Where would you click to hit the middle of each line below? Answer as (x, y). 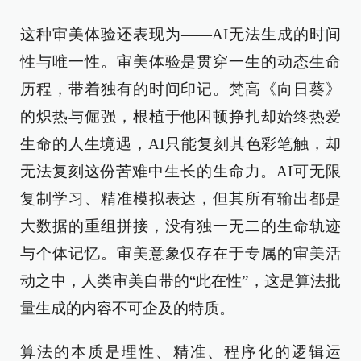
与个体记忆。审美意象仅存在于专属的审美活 (180, 253)
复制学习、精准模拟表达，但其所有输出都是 (180, 199)
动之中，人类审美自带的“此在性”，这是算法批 (180, 281)
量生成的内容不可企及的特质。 (127, 308)
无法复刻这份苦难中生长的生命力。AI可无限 (180, 171)
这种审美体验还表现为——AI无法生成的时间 (180, 34)
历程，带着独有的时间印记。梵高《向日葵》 (180, 89)
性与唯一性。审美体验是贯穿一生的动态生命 (180, 62)
